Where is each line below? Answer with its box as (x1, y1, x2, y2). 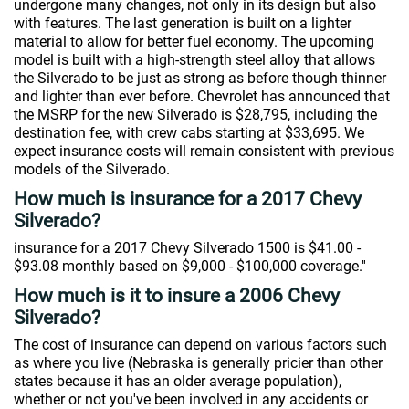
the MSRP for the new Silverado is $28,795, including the (14, 106, 377, 123)
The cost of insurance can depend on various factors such (14, 336, 387, 353)
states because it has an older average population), (14, 372, 341, 390)
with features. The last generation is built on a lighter (14, 15, 351, 32)
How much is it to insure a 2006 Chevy (14, 285, 340, 307)
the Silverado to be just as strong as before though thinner (14, 69, 386, 87)
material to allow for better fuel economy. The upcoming (14, 33, 374, 50)
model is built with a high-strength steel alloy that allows (14, 51, 375, 68)
